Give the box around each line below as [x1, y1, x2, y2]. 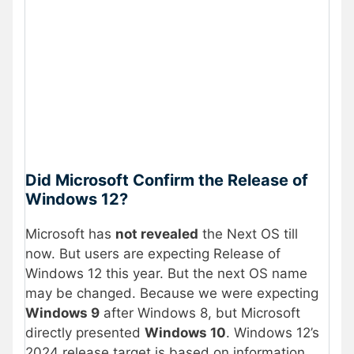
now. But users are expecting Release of [25, 246, 281, 262]
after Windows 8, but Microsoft [100, 305, 300, 322]
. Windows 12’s [226, 325, 319, 341]
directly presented [25, 325, 145, 341]
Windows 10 [145, 325, 226, 341]
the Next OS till [198, 226, 298, 243]
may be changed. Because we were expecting [25, 285, 318, 302]
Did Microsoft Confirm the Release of [25, 171, 308, 190]
